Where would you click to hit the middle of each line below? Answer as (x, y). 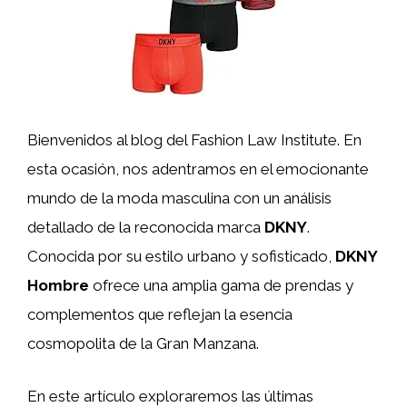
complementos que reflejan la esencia (160, 314)
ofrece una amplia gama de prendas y (221, 285)
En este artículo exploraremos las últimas (170, 396)
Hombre (58, 285)
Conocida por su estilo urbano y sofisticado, (181, 256)
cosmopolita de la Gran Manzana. (143, 343)
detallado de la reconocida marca (146, 227)
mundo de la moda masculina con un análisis (179, 198)
